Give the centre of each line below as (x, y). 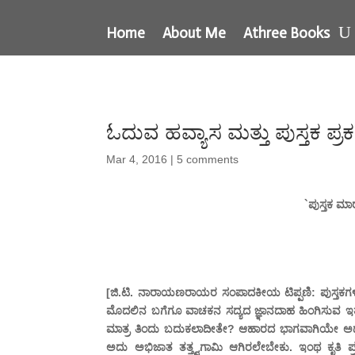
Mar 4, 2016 (137, 159)
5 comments (208, 159)
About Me (195, 32)
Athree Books (287, 32)
